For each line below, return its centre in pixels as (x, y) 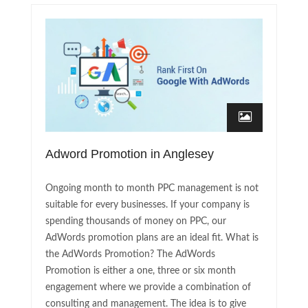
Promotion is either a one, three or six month (141, 271)
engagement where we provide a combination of (148, 287)
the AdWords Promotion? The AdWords (130, 254)
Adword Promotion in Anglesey (130, 154)
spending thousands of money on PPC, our (136, 221)
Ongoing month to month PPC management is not (152, 188)
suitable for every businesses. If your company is (147, 205)
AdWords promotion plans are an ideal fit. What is (152, 238)
